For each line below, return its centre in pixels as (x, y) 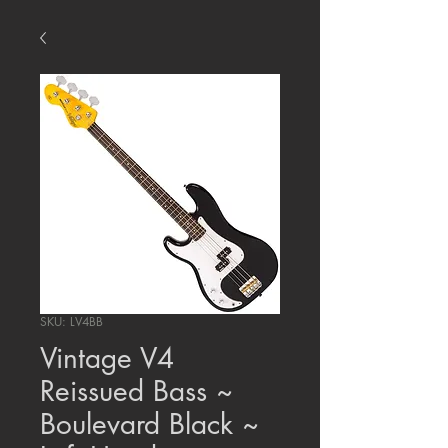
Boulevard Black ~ (149, 424)
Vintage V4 (107, 358)
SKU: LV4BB (71, 322)
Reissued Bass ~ (136, 391)
